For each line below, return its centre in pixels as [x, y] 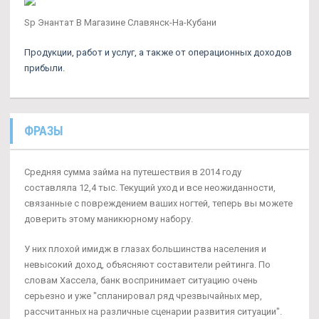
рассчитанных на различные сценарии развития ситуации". [153, 311]
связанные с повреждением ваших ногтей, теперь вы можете [158, 203]
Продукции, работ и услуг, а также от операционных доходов [158, 52]
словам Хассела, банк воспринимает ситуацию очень [141, 280]
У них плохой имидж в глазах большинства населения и [145, 249]
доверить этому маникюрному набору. [109, 219]
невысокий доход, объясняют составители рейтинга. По [147, 264]
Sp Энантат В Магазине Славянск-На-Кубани [120, 22]
